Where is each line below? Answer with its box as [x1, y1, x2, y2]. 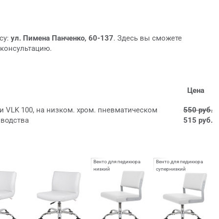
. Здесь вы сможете [113, 33, 182, 43]
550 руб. [183, 105, 213, 114]
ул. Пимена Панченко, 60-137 [11, 33, 113, 43]
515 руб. [183, 115, 213, 125]
